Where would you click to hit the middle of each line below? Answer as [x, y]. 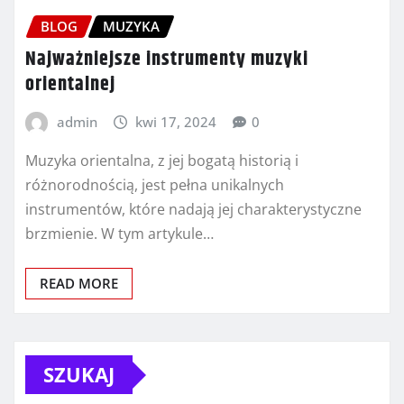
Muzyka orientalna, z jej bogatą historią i [162, 161]
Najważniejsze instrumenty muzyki [167, 59]
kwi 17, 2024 [176, 121]
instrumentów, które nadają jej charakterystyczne [193, 210]
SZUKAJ [79, 375]
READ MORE [79, 284]
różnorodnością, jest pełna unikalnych [155, 185]
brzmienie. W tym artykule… [119, 234]
